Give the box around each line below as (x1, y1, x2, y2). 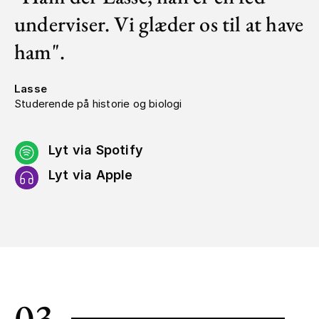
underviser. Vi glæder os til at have (14, 9, 304, 38)
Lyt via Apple (48, 167, 133, 182)
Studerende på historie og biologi (14, 96, 182, 110)
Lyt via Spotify (48, 142, 143, 157)
